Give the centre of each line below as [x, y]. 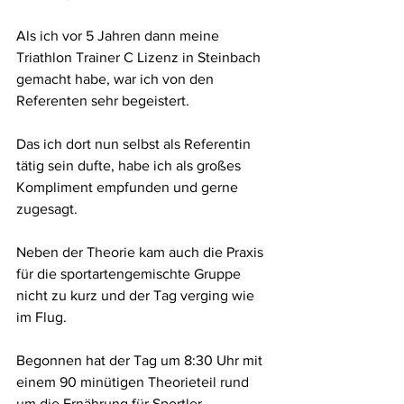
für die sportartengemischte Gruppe [130, 274]
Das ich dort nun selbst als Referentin [135, 144]
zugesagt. [49, 209]
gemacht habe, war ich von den [117, 79]
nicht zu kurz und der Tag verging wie [137, 296]
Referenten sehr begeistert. [105, 101]
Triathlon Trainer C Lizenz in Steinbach [140, 58]
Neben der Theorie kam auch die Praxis [142, 252]
